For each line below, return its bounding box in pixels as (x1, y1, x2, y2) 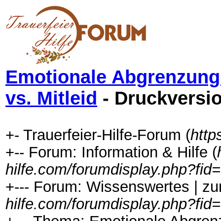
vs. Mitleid (5, 88, 97, 109)
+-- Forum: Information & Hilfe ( (5, 144, 217, 160)
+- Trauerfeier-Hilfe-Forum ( (5, 126, 190, 143)
